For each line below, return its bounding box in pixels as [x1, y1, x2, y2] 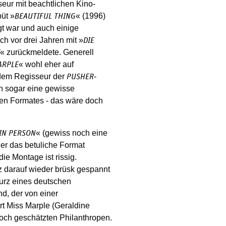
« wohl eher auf [19, 60, 74, 69]
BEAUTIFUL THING [15, 12, 76, 20]
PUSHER [67, 73, 94, 81]
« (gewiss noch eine [36, 129, 107, 137]
